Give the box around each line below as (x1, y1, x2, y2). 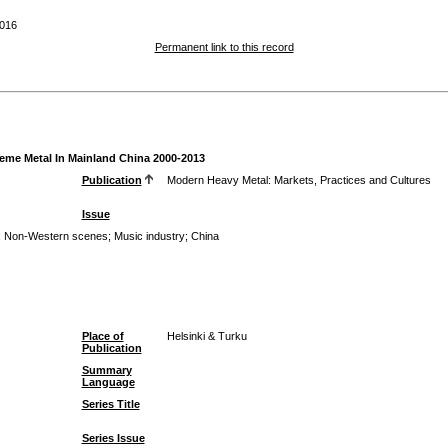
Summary (81, 364, 132, 376)
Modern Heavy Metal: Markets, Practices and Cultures (166, 174, 431, 186)
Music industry (113, 230, 185, 242)
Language (81, 376, 135, 388)
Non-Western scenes (3, 230, 108, 242)
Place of (81, 330, 124, 342)
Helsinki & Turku (166, 330, 247, 342)
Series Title (81, 398, 140, 410)
